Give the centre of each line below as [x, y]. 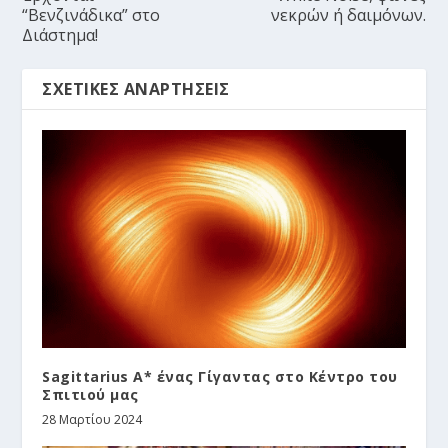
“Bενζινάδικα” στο [91, 14]
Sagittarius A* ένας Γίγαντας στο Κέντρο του [220, 376]
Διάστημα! [60, 34]
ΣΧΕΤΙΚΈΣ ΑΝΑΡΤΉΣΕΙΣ [136, 88]
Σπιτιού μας [90, 394]
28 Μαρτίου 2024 [92, 419]
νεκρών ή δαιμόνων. [348, 14]
